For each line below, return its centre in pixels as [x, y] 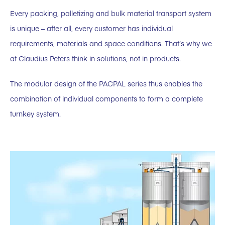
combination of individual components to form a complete [106, 99]
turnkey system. [35, 114]
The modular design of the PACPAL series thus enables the [106, 84]
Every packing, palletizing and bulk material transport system [111, 13]
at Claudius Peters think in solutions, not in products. [95, 59]
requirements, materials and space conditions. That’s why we [111, 43]
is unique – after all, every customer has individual [91, 28]
